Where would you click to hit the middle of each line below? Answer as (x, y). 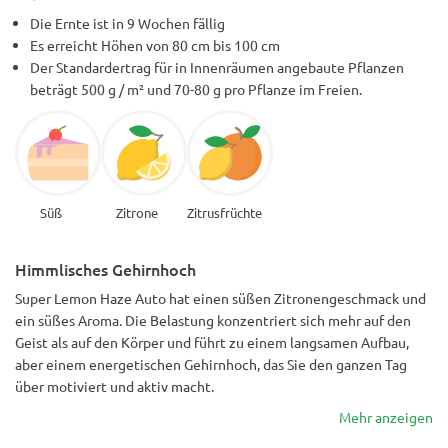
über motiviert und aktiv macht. (114, 385)
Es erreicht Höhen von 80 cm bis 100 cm (155, 44)
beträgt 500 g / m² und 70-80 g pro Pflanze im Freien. (196, 88)
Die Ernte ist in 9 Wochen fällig (127, 22)
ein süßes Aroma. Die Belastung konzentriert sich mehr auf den (213, 319)
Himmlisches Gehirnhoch (105, 268)
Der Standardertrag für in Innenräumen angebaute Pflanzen (217, 66)
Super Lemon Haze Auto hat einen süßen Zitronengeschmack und (220, 297)
